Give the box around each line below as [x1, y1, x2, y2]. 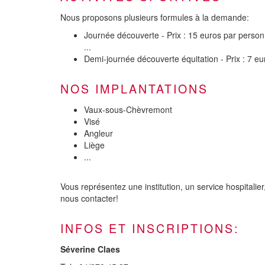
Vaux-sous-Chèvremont [84, 103, 172, 115]
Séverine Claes [60, 243, 120, 255]
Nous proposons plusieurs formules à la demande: [60, 11, 249, 23]
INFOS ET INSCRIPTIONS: [60, 219, 239, 237]
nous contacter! [60, 192, 118, 204]
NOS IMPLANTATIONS [60, 79, 208, 97]
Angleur [84, 127, 113, 139]
